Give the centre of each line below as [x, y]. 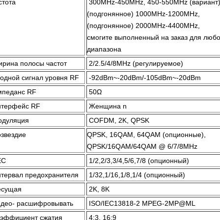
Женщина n [108, 106]
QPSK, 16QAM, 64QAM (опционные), [146, 135]
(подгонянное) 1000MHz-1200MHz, [143, 14]
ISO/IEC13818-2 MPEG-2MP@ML [142, 203]
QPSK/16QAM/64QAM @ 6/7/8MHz [142, 146]
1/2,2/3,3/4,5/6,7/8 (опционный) [139, 161]
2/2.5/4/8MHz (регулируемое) [136, 63]
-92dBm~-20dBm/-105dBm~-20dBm [145, 78]
